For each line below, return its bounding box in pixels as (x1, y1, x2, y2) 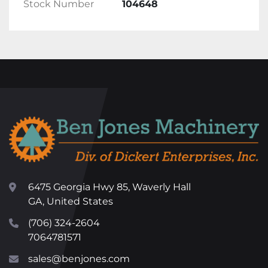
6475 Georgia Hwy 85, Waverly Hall (28, 181, 191, 193)
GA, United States (28, 196, 113, 207)
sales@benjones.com (28, 253, 130, 264)
